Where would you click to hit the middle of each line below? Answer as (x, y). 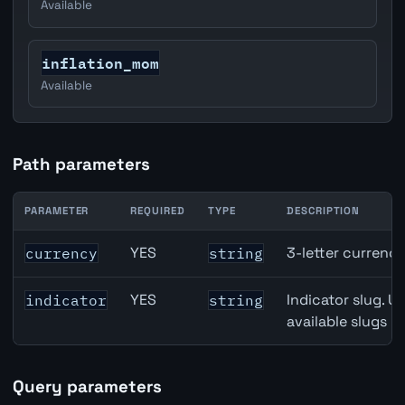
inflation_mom (101, 62)
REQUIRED (158, 211)
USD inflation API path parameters (129, 240)
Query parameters (87, 387)
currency (62, 254)
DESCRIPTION (324, 211)
